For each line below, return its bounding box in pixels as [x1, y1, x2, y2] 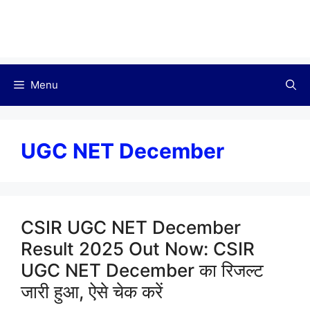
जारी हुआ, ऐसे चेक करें [21, 281, 163, 303]
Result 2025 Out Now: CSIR [21, 238, 255, 260]
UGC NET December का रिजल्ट [21, 259, 264, 282]
